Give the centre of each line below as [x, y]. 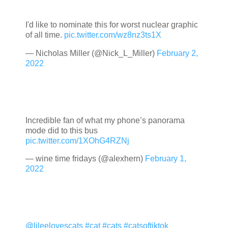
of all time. [45, 35]
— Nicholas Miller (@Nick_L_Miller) [91, 53]
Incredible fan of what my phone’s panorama [105, 120]
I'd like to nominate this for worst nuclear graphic [112, 25]
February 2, [177, 53]
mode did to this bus [62, 130]
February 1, [166, 159]
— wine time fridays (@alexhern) [85, 159]
